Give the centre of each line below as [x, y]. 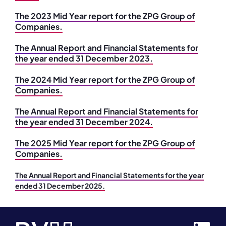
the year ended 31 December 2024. [84, 122]
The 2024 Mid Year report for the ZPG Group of [105, 79]
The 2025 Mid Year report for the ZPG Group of [105, 143]
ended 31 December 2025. [60, 186]
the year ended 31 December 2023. [84, 58]
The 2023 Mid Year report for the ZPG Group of [105, 16]
